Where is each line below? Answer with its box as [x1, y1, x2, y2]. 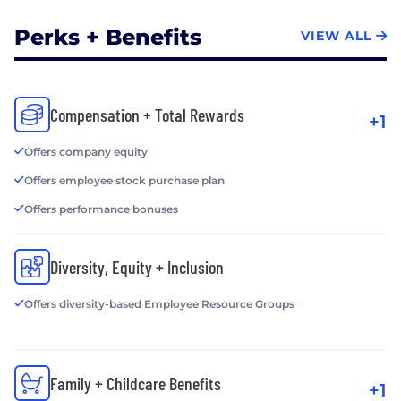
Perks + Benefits [14, 24, 201, 51]
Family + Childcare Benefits [50, 372, 221, 395]
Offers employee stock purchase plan [24, 174, 225, 188]
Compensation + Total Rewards [50, 104, 244, 126]
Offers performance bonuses [24, 202, 178, 217]
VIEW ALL [301, 27, 371, 44]
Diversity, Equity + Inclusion [50, 256, 224, 278]
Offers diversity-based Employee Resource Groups [24, 297, 294, 311]
